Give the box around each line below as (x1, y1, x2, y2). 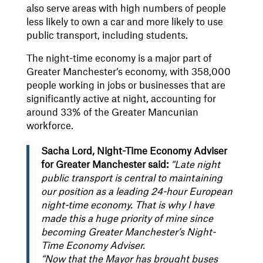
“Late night (170, 160, 220, 170)
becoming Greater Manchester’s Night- (41, 227, 215, 237)
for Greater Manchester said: (41, 160, 171, 170)
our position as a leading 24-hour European (41, 187, 232, 197)
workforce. (26, 121, 73, 131)
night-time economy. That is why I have (41, 200, 214, 210)
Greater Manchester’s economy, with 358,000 (26, 67, 231, 77)
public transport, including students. (26, 31, 188, 41)
